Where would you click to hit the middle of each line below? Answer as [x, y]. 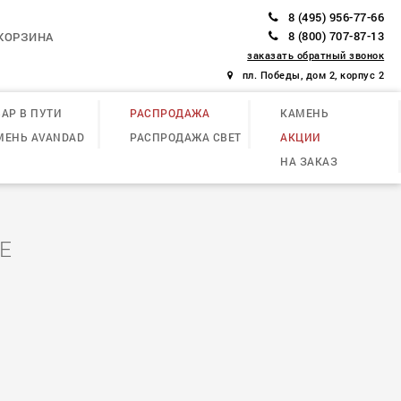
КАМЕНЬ [304, 112]
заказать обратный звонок [316, 56]
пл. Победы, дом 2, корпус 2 [313, 76]
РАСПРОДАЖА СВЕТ [186, 137]
